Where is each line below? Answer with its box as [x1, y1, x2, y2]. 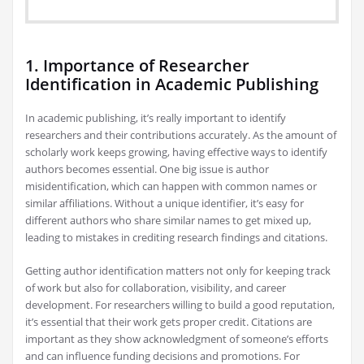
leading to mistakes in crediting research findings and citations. [25, 230, 327, 245]
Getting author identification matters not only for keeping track [25, 263, 331, 279]
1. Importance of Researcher [25, 54, 249, 77]
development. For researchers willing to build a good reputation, [25, 297, 335, 313]
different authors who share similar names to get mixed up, [25, 213, 311, 228]
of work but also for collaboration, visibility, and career [25, 280, 286, 296]
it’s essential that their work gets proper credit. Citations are [25, 314, 312, 330]
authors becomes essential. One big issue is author [25, 162, 269, 177]
